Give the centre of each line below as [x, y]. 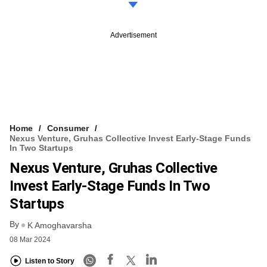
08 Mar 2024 [30, 239]
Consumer [68, 128]
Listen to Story [50, 261]
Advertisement [133, 35]
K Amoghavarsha [60, 225]
